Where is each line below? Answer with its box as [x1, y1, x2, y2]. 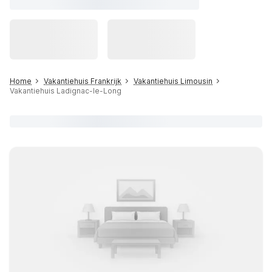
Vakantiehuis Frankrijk [44, 76, 121, 86]
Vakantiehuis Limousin [134, 76, 212, 86]
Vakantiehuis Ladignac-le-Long [10, 86, 121, 95]
